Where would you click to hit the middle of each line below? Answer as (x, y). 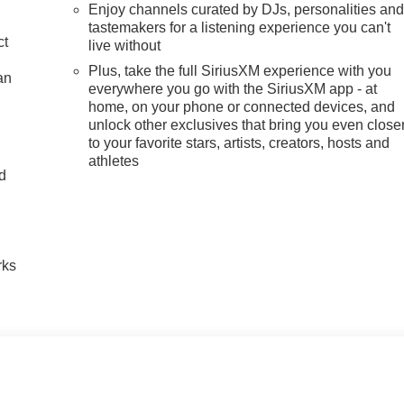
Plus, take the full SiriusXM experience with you (240, 71)
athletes (114, 161)
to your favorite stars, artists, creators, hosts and (239, 143)
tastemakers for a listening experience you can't (240, 28)
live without (125, 46)
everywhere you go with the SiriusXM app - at (233, 89)
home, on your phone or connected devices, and (242, 107)
